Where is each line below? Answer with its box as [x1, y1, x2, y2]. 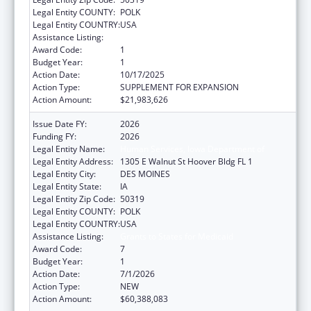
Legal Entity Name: [33, 142, 105, 155]
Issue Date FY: [33, 117, 87, 130]
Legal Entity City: [33, 167, 96, 180]
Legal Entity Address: [33, 155, 113, 167]
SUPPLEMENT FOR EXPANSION [120, 81, 239, 93]
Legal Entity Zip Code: [33, 192, 115, 205]
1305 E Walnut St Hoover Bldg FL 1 [120, 155, 253, 167]
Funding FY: [33, 130, 76, 142]
